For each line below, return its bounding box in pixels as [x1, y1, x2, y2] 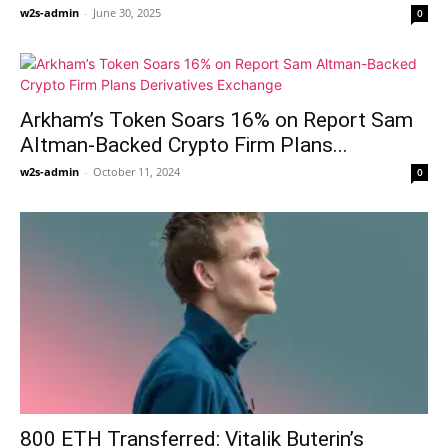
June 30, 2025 [93, 5, 161, 21]
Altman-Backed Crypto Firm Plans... [20, 133, 348, 158]
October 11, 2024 [93, 164, 180, 180]
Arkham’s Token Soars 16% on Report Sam [20, 108, 413, 133]
